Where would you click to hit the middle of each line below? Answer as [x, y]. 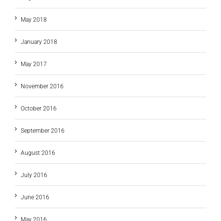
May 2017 [34, 64]
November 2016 [42, 87]
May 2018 [34, 20]
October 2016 [39, 109]
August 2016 [38, 153]
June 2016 [35, 198]
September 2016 [43, 131]
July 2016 [34, 175]
